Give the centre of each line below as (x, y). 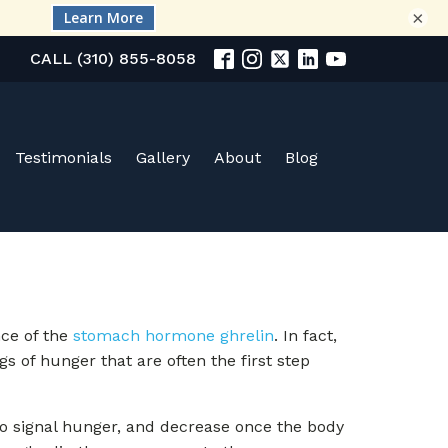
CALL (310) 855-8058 (113, 58)
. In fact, (305, 335)
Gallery (163, 157)
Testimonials (63, 157)
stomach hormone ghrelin (173, 335)
